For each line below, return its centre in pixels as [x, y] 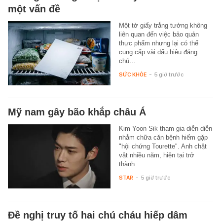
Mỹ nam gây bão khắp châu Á [77, 112]
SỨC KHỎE [132, 74]
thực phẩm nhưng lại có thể [158, 43]
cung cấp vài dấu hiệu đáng [158, 52]
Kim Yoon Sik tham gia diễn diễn [165, 128]
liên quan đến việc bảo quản [159, 34]
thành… [130, 164]
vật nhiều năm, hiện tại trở [156, 155]
